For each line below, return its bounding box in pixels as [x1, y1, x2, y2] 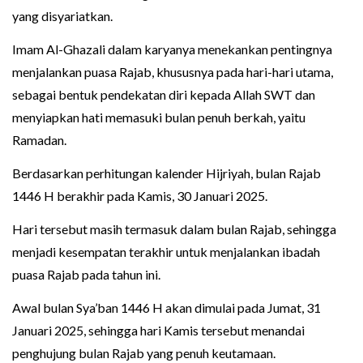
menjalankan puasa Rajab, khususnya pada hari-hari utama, [12, 64, 333, 80]
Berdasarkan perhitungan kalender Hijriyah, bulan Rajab [12, 165, 321, 181]
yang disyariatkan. [12, 8, 113, 24]
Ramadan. [12, 132, 66, 148]
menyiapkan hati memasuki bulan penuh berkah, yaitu [12, 109, 305, 126]
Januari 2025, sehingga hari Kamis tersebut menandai [12, 322, 305, 339]
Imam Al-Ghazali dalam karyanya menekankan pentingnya [12, 41, 332, 58]
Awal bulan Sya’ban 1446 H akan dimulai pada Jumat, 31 [12, 300, 321, 316]
